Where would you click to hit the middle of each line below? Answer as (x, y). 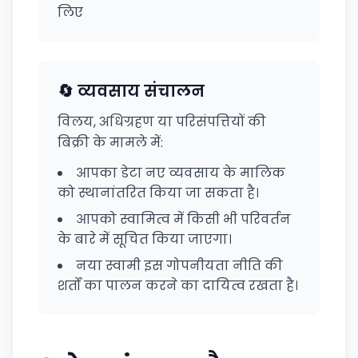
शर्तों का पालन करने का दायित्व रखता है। (178, 286)
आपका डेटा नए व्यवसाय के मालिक (181, 173)
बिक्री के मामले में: (110, 143)
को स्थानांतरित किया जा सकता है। (158, 193)
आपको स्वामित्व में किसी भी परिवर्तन (183, 219)
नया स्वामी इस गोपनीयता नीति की (179, 266)
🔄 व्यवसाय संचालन (131, 91)
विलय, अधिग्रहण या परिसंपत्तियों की (162, 122)
